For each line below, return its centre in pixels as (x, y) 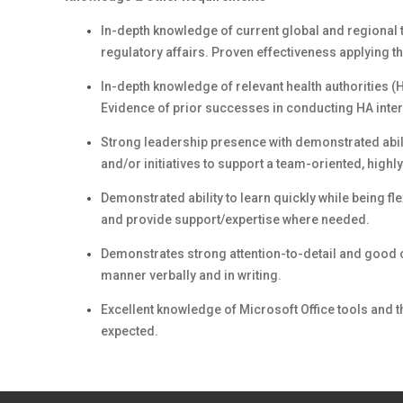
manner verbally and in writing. (191, 275)
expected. (130, 331)
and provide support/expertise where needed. (235, 219)
